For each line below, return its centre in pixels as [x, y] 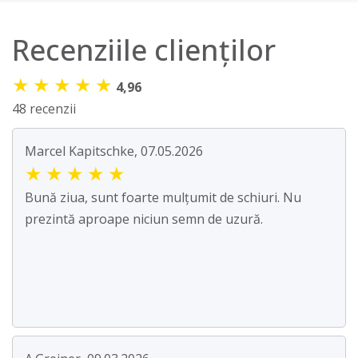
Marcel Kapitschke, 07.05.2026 [114, 151]
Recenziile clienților [144, 50]
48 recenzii [44, 109]
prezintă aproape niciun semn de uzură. [144, 219]
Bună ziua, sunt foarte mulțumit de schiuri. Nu [163, 198]
